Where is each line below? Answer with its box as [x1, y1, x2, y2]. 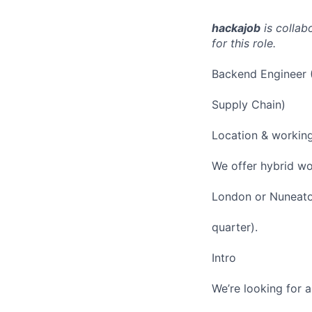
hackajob [212, 20, 260, 35]
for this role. [212, 36, 276, 50]
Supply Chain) [212, 97, 286, 111]
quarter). [212, 219, 258, 234]
